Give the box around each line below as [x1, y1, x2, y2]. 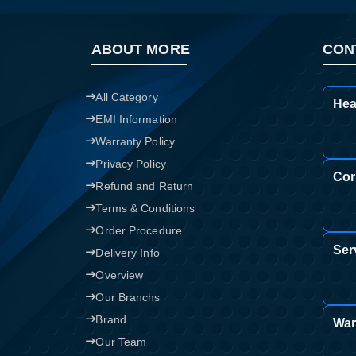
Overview [95, 269, 144, 281]
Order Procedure [95, 224, 182, 237]
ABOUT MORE [91, 41, 190, 57]
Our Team [95, 335, 147, 348]
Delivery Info [95, 246, 160, 259]
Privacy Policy [95, 157, 166, 170]
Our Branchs [95, 291, 161, 304]
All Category [95, 91, 158, 103]
